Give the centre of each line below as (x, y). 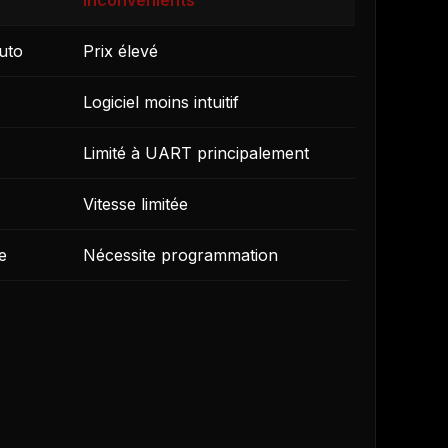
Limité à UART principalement (196, 153)
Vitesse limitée (135, 204)
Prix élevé (120, 51)
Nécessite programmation (180, 255)
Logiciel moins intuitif (161, 102)
